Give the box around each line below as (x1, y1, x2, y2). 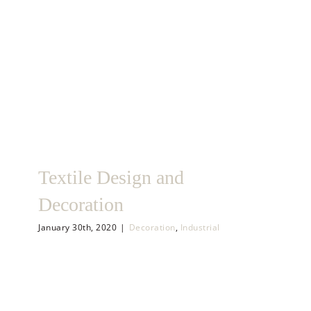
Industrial (180, 221, 220, 233)
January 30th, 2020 (38, 221, 117, 233)
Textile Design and (38, 166, 184, 188)
